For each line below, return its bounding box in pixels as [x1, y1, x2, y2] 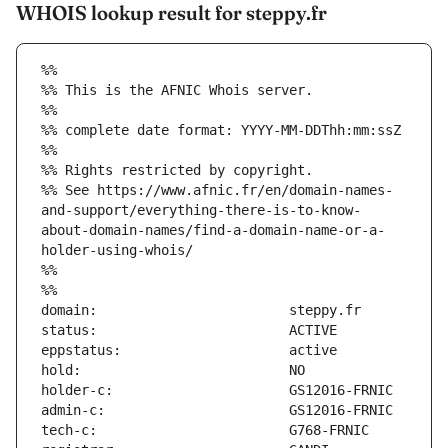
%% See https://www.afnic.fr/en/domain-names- [41, 182, 393, 199]
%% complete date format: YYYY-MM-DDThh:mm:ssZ [41, 122, 401, 139]
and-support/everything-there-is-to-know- [41, 202, 361, 219]
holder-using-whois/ [41, 242, 193, 259]
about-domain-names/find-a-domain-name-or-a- [41, 222, 385, 239]
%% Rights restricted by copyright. [41, 162, 313, 179]
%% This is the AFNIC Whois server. [41, 82, 313, 99]
